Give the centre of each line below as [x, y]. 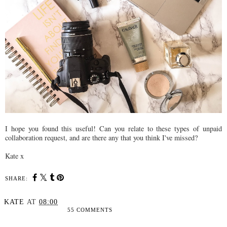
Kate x [14, 156]
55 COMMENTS [90, 210]
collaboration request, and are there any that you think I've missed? [101, 137]
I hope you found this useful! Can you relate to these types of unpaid [113, 128]
